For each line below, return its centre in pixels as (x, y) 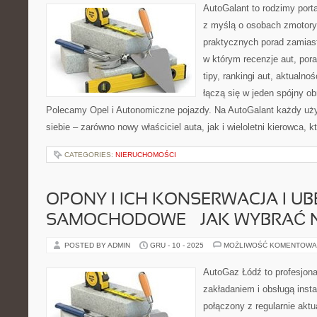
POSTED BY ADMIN (98, 245)
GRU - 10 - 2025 (177, 245)
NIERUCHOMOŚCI (146, 155)
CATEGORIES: (90, 155)
